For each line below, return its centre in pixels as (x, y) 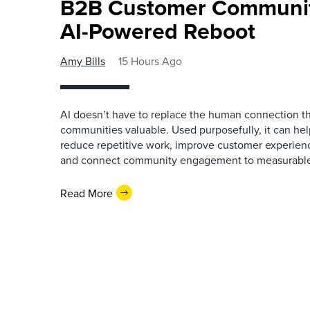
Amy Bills (83, 61)
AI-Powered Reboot (158, 31)
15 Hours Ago (150, 61)
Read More (86, 193)
